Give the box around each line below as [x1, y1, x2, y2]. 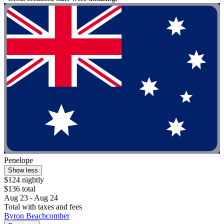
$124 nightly [4, 175, 44, 184]
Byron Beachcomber [4, 211, 69, 220]
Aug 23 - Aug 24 [4, 193, 58, 202]
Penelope [4, 156, 33, 165]
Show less [8, 166, 38, 174]
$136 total [4, 184, 35, 193]
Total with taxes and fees [4, 202, 82, 211]
